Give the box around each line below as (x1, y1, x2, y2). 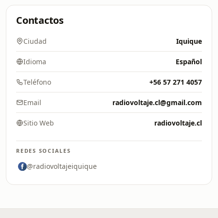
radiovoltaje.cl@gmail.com (112, 98, 202, 107)
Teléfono (23, 77, 51, 87)
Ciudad (23, 36, 47, 46)
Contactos (16, 14, 64, 27)
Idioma (23, 57, 46, 66)
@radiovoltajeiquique (27, 162, 97, 171)
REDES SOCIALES (16, 147, 71, 154)
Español (176, 57, 202, 66)
